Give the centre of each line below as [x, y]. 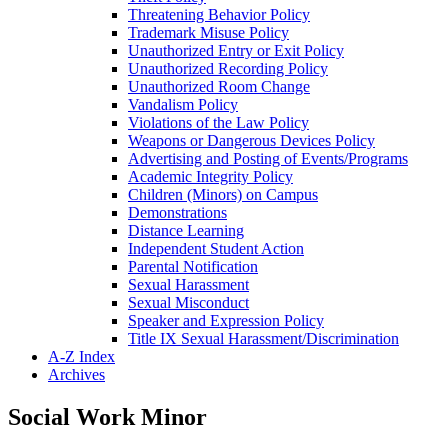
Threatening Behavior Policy [219, 14]
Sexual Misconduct [188, 302]
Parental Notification [193, 266]
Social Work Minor [107, 416]
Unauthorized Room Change [219, 86]
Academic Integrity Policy [210, 176]
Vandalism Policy [183, 104]
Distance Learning [186, 230]
